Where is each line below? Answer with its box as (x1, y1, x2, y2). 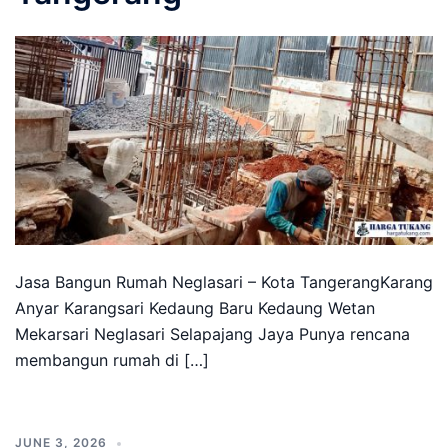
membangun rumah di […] (15, 350, 209, 370)
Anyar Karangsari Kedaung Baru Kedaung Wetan (15, 298, 375, 318)
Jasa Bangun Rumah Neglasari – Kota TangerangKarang (15, 272, 433, 292)
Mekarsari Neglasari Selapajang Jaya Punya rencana (15, 324, 410, 344)
